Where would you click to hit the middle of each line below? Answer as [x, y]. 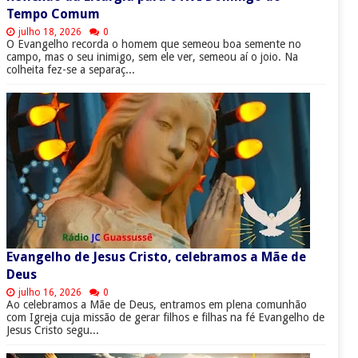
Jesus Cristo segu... [52, 330]
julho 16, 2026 [50, 293]
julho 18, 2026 [50, 32]
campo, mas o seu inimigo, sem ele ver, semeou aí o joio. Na [152, 57]
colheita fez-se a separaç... [70, 70]
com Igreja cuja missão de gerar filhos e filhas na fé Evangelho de [165, 318]
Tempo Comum [53, 14]
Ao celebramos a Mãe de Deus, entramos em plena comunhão [156, 305]
